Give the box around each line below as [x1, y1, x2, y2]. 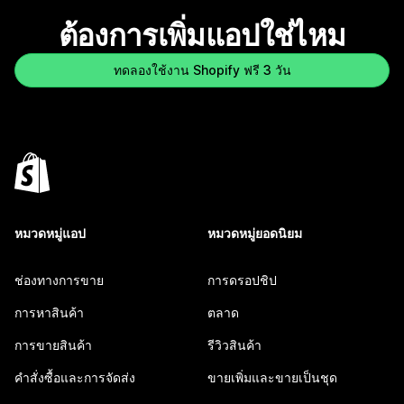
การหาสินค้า [14, 305, 84, 321]
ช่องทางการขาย [14, 272, 104, 289]
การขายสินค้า [14, 337, 92, 353]
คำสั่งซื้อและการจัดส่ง [14, 370, 135, 386]
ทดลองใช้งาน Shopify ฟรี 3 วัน [113, 62, 291, 78]
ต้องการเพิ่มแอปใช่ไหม [58, 17, 346, 54]
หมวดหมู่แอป [14, 225, 86, 242]
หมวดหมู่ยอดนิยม [207, 225, 302, 242]
